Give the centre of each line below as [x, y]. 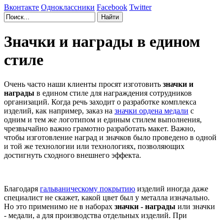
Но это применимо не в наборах [59, 206]
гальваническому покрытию [88, 188]
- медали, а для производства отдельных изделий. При [95, 215]
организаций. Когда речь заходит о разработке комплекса [100, 102]
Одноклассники [68, 7]
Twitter [140, 7]
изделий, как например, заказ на [59, 110]
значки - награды [145, 206]
